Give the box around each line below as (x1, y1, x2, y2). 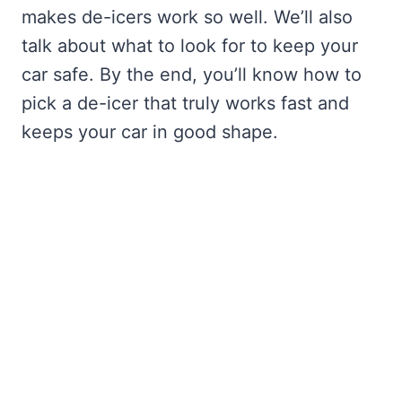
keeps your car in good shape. (22, 121, 278, 144)
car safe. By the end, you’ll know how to (22, 64, 362, 86)
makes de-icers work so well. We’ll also (22, 6, 353, 29)
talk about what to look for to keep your (22, 35, 358, 57)
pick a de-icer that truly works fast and (22, 92, 349, 115)
